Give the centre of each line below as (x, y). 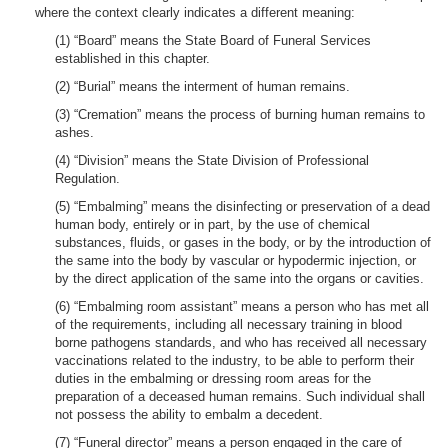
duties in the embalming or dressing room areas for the (213, 378)
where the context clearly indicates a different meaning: (195, 12)
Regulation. (87, 178)
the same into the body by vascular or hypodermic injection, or (235, 260)
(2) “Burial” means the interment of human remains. (202, 86)
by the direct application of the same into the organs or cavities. (239, 278)
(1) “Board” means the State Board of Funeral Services (213, 40)
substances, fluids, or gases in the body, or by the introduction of (243, 242)
